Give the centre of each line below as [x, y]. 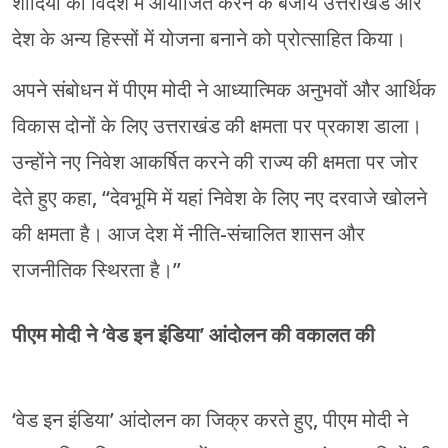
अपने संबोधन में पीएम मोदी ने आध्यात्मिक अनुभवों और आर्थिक [224, 90]
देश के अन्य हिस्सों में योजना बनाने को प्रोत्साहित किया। [209, 39]
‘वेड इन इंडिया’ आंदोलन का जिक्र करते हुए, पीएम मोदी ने [210, 420]
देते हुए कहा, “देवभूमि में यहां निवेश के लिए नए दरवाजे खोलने [219, 198]
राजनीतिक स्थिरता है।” [96, 270]
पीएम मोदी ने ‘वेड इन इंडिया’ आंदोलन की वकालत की [193, 335]
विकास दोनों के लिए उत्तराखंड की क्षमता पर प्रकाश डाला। [217, 126]
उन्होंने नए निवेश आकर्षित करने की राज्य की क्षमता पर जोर [215, 162]
